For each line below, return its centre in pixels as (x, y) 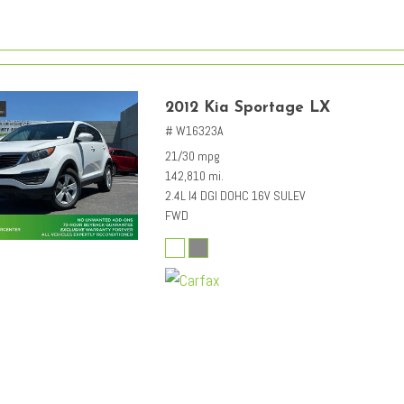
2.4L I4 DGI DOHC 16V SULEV (235, 195)
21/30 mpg (193, 156)
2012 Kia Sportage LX (248, 107)
